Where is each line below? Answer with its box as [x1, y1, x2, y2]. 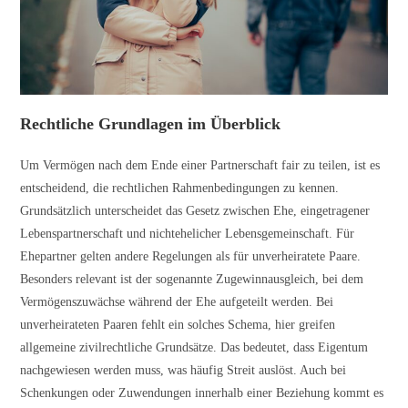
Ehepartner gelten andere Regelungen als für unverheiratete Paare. [20, 250, 362, 264]
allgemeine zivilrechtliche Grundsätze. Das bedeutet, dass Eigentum [20, 341, 369, 355]
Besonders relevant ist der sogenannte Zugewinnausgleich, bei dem [20, 272, 364, 287]
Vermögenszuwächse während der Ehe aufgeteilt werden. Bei [20, 295, 334, 310]
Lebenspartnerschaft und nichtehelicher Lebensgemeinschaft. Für [20, 227, 355, 241]
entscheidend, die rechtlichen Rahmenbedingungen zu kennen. [20, 181, 340, 196]
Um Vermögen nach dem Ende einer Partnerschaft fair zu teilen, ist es [20, 158, 381, 173]
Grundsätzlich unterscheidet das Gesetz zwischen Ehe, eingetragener [20, 204, 371, 219]
